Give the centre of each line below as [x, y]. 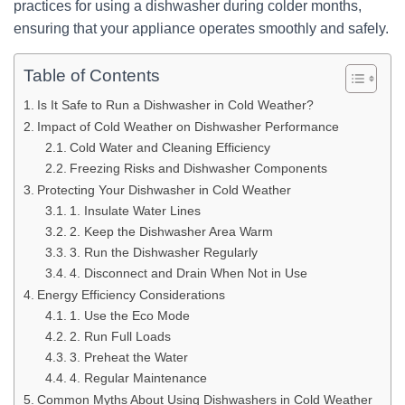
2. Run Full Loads [120, 337]
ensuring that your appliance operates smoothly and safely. [201, 28]
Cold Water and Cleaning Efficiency [170, 148]
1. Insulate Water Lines [135, 211]
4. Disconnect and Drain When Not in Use [188, 273]
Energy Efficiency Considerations [131, 295]
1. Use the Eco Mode [129, 316]
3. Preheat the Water [128, 358]
